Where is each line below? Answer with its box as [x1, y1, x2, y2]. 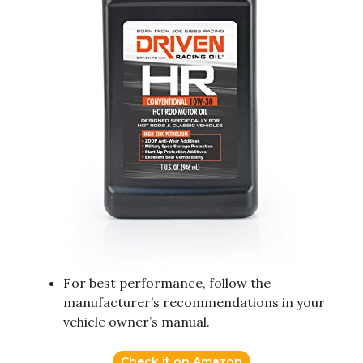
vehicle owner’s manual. [63, 314, 210, 331]
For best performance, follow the [63, 275, 271, 292]
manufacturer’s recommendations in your [63, 294, 325, 311]
